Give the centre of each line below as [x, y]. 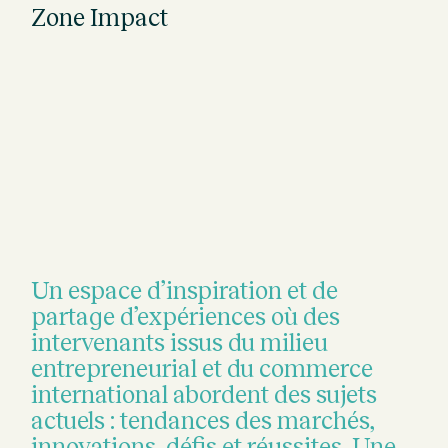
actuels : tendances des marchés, [203, 421]
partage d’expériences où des [186, 317]
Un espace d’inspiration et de [185, 291]
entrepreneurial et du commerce [202, 369]
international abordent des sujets [204, 395]
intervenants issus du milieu [180, 343]
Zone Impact [100, 17]
